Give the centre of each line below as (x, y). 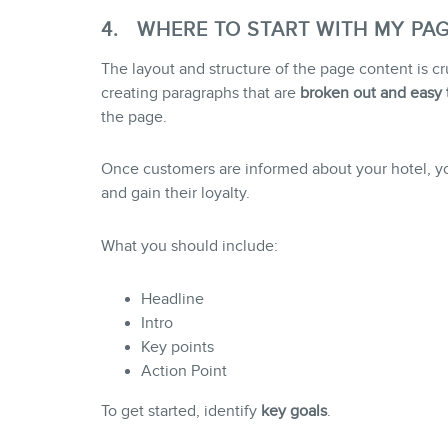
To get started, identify (180, 410)
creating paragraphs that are (200, 92)
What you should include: (189, 246)
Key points (177, 346)
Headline (172, 298)
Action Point (183, 370)
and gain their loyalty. (175, 193)
